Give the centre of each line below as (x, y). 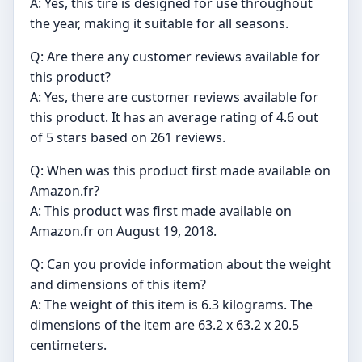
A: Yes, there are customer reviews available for (174, 97)
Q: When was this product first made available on (180, 171)
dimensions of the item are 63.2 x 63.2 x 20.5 (164, 325)
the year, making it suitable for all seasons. (159, 24)
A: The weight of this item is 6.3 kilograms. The (171, 305)
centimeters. (68, 345)
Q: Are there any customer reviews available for (175, 57)
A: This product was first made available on (161, 211)
